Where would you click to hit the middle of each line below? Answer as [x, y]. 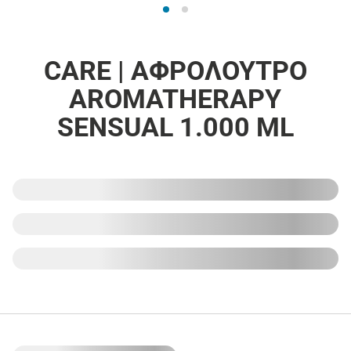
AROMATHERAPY [175, 98]
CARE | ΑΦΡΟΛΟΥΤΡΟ [175, 70]
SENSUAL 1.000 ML [175, 127]
